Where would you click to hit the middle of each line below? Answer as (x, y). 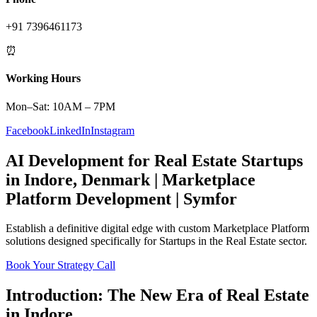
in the (211, 241)
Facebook (28, 130)
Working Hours (43, 79)
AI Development (65, 160)
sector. (292, 241)
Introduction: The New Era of (116, 295)
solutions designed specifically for (82, 241)
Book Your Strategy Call (60, 265)
